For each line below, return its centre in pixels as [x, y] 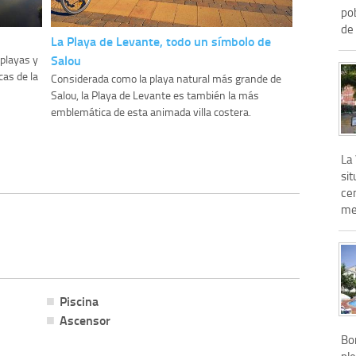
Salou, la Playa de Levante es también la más [155, 95]
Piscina [79, 300]
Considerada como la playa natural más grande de [166, 79]
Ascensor [85, 319]
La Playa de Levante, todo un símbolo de [161, 41]
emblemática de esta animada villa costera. [151, 112]
